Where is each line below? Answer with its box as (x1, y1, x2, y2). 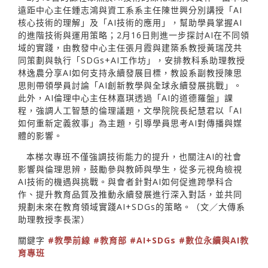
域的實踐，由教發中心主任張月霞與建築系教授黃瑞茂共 (18, 42, 242, 54)
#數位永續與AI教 (179, 234, 249, 246)
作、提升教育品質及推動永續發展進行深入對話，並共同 (18, 188, 242, 200)
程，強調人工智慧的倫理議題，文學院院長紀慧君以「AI (18, 105, 242, 117)
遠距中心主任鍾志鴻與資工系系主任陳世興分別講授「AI (18, 4, 242, 16)
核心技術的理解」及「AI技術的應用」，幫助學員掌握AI (18, 17, 242, 29)
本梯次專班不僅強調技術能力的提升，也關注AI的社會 (26, 151, 242, 163)
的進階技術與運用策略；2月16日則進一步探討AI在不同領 (18, 29, 249, 41)
